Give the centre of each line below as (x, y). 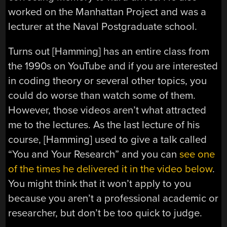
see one (197, 155)
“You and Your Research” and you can (94, 155)
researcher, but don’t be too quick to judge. (105, 213)
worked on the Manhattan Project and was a (107, 12)
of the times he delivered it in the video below (110, 169)
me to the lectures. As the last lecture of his (104, 125)
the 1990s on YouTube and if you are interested (113, 66)
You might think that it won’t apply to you (100, 184)
